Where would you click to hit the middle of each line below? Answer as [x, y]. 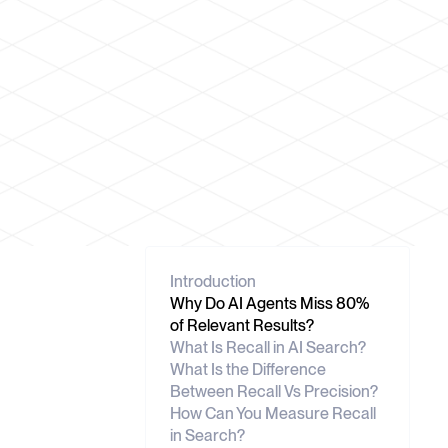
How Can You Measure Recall [272, 413]
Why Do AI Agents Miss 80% [269, 303]
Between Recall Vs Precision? [273, 391]
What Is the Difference [247, 369]
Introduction [212, 281]
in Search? [207, 435]
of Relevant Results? [241, 325]
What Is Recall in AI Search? [267, 347]
